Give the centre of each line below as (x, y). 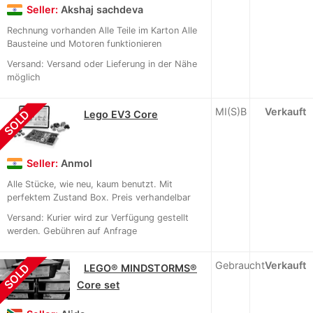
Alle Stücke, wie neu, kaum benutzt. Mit (90, 184)
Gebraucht (240, 265)
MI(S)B (231, 112)
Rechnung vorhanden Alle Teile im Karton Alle (102, 31)
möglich (24, 78)
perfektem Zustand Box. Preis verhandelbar (99, 198)
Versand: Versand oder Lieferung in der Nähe (102, 64)
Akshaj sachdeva (102, 10)
